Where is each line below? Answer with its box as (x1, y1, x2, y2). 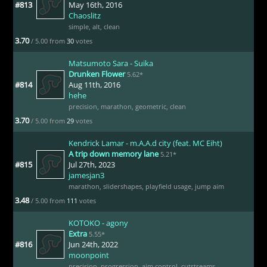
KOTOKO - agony (68, 217, 128, 228)
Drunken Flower (68, 68, 125, 79)
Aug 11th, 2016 (68, 79, 120, 90)
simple (68, 21, 89, 31)
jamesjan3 (68, 169, 104, 181)
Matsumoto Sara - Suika (68, 57, 153, 69)
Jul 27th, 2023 (68, 159, 115, 170)
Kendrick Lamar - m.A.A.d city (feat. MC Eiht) (68, 137, 222, 148)
